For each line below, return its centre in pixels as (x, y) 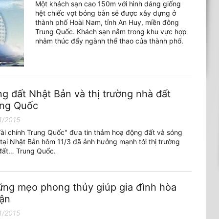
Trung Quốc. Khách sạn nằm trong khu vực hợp (111, 32)
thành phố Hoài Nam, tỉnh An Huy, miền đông (107, 22)
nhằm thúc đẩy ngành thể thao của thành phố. (109, 41)
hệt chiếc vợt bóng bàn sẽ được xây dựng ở (106, 13)
